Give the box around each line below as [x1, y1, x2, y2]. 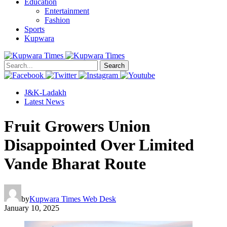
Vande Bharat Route [4, 155, 146, 173]
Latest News [24, 97, 64, 106]
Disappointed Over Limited [4, 136, 194, 155]
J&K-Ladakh [24, 88, 66, 97]
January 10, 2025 [4, 203, 59, 212]
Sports [24, 24, 45, 33]
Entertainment [45, 6, 89, 15]
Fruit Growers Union [4, 117, 150, 136]
